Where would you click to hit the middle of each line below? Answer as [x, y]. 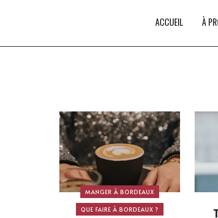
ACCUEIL [169, 22]
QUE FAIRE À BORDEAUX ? [120, 209]
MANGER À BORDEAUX [120, 191]
